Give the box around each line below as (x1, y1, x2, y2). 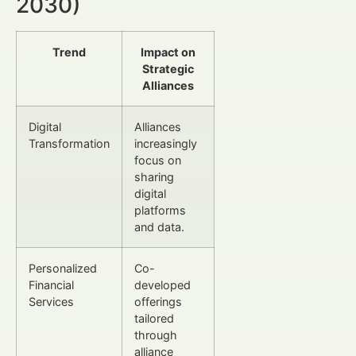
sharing (134, 169, 174, 184)
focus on (134, 153, 181, 167)
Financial (29, 277, 74, 292)
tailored (134, 311, 174, 325)
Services (29, 294, 74, 308)
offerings (134, 294, 182, 308)
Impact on (141, 44, 195, 59)
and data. (134, 219, 184, 234)
